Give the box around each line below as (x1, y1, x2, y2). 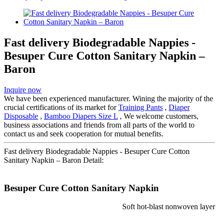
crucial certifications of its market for (4, 103, 118, 111)
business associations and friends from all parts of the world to (4, 120, 195, 129)
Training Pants (118, 103, 163, 111)
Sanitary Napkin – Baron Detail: (4, 155, 104, 164)
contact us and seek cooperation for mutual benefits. (4, 129, 163, 138)
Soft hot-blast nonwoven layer (122, 202, 215, 211)
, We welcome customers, (118, 111, 198, 120)
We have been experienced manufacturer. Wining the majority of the (4, 94, 213, 103)
